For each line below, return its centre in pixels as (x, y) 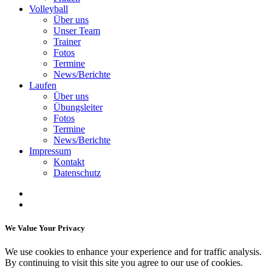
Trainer (67, 42)
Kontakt (69, 162)
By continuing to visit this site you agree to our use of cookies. (124, 263)
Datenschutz (77, 173)
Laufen (43, 85)
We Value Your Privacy (45, 228)
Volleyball (49, 9)
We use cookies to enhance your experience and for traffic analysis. (133, 252)
